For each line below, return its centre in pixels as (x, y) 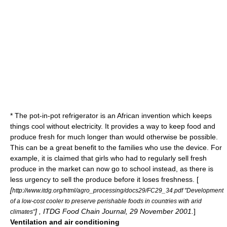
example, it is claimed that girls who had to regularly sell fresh (108, 158)
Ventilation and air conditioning (65, 222)
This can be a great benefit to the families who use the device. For (116, 147)
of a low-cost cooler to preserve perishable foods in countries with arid (106, 201)
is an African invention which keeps (155, 116)
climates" (23, 212)
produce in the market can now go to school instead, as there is (112, 169)
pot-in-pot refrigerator (64, 116)
